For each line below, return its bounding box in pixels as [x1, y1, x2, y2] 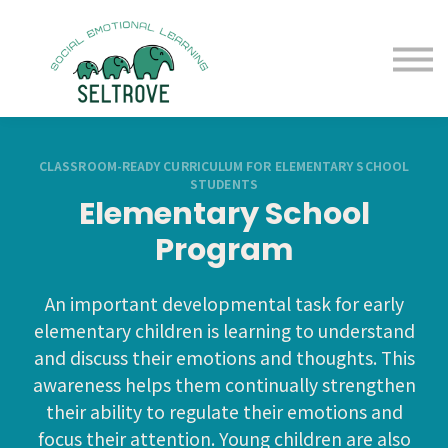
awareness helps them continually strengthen [32, 372, 416, 398]
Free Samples [149, 2, 290, 34]
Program [155, 227, 293, 271]
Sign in [188, 104, 260, 136]
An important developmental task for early [44, 291, 404, 317]
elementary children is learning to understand [33, 318, 415, 344]
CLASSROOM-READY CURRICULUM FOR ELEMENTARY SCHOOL [39, 157, 409, 175]
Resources [165, 70, 274, 102]
